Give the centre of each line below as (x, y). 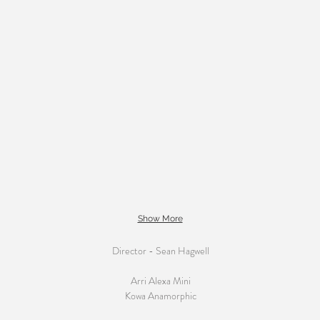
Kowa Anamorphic (161, 296)
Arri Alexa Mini (161, 281)
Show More (160, 219)
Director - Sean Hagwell (161, 251)
